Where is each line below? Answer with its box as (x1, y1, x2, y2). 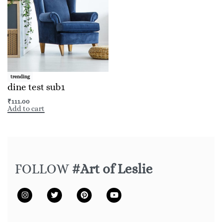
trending (10, 73, 30, 79)
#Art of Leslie (72, 161, 153, 176)
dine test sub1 (7, 82, 65, 92)
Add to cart (7, 104, 45, 113)
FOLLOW (15, 161, 72, 176)
